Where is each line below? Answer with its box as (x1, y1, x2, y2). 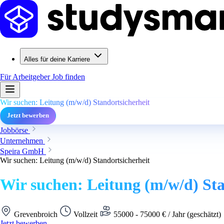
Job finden (52, 72, 85, 81)
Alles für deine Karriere (24, 55, 90, 63)
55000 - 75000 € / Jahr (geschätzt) (111, 209, 223, 218)
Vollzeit (71, 209, 99, 218)
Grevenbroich (12, 209, 59, 218)
